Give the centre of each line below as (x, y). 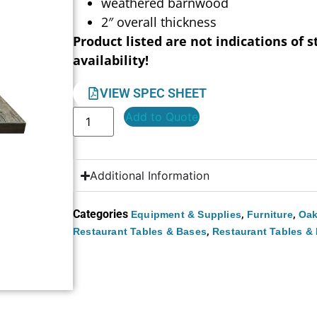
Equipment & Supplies (186, 215)
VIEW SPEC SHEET (154, 93)
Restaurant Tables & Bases (140, 232)
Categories (101, 214)
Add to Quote (162, 117)
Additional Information (150, 176)
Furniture (270, 215)
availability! (111, 60)
